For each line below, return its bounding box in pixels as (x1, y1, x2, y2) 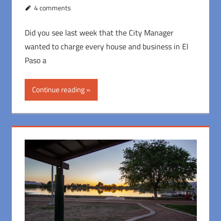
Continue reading (32, 83, 85, 95)
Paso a (24, 54, 46, 66)
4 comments (34, 2, 72, 13)
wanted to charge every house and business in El (24, 40, 188, 52)
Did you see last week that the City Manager (24, 26, 174, 38)
